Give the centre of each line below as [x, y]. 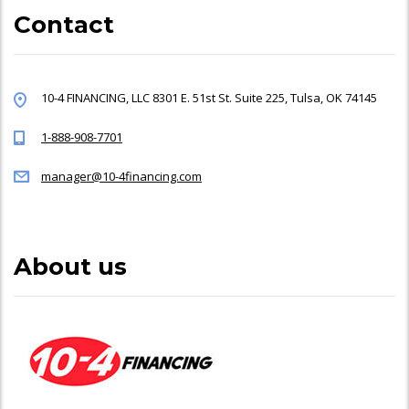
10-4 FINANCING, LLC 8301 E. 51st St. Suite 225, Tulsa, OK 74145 [209, 97]
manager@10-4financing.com [121, 176]
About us [70, 266]
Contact [64, 24]
